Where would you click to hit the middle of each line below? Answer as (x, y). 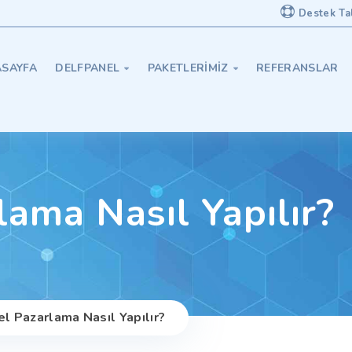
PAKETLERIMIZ (188, 68)
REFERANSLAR (297, 68)
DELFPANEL (88, 68)
